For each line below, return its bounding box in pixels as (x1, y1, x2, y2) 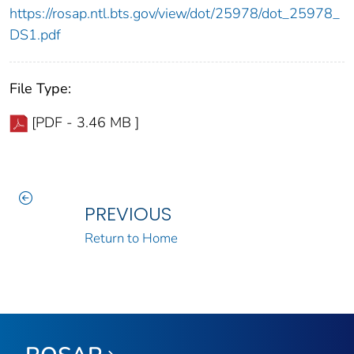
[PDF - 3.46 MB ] (32, 113, 139, 133)
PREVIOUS (84, 201, 171, 228)
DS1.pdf (9, 25, 61, 45)
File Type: (9, 79, 71, 99)
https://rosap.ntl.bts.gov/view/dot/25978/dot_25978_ (9, 4, 340, 24)
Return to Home (84, 229, 178, 248)
